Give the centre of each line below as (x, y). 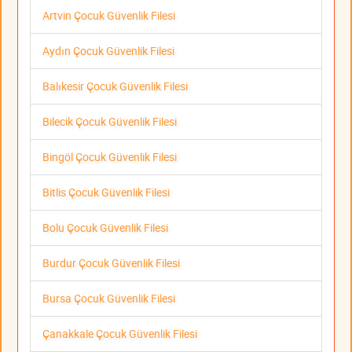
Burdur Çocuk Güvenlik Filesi (111, 262)
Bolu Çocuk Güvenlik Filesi (105, 227)
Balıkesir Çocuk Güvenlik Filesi (115, 86)
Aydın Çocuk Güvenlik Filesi (108, 50)
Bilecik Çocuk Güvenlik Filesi (110, 121)
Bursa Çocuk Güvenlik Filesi (109, 298)
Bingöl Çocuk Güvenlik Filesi (110, 156)
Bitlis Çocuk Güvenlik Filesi (106, 192)
